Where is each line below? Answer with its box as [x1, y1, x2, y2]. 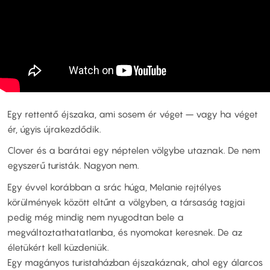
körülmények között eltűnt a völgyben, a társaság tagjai [7, 196, 245, 207]
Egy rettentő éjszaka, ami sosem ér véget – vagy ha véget [7, 108, 258, 119]
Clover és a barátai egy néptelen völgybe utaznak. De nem [7, 145, 260, 156]
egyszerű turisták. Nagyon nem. [7, 160, 139, 171]
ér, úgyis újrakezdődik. [7, 123, 101, 134]
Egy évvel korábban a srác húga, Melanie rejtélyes [7, 181, 221, 192]
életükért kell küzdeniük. [7, 241, 109, 253]
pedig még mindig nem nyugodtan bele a [7, 211, 184, 222]
